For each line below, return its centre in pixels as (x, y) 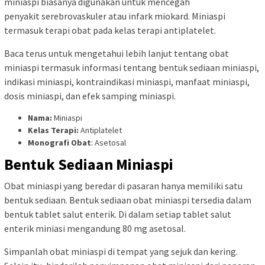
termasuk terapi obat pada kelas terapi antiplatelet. (110, 30)
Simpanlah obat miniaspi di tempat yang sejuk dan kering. (121, 251)
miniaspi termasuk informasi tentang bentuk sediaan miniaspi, (132, 68)
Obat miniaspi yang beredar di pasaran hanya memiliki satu (123, 185)
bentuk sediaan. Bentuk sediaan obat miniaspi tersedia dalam (128, 200)
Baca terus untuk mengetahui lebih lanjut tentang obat (117, 54)
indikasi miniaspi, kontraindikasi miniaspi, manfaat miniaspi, (127, 82)
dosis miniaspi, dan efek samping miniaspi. (90, 96)
